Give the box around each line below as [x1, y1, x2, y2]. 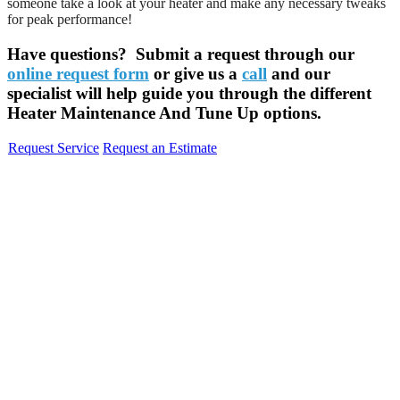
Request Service [8, 140, 99, 156]
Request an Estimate [103, 140, 217, 156]
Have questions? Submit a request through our [7, 44, 354, 63]
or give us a [149, 63, 242, 83]
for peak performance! [7, 11, 132, 27]
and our [267, 63, 330, 83]
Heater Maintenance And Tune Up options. [7, 103, 321, 122]
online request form [7, 63, 149, 83]
